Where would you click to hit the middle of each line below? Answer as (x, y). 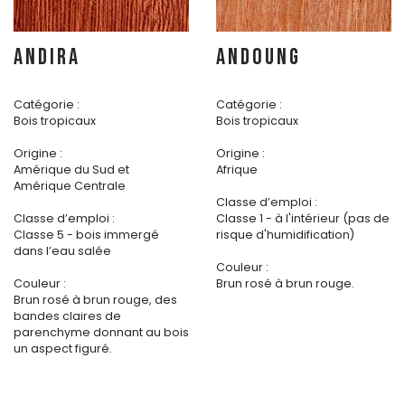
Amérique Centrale (70, 186)
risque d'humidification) (285, 235)
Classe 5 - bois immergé (86, 235)
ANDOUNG (259, 58)
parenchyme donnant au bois (101, 333)
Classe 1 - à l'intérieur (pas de (303, 219)
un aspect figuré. (63, 349)
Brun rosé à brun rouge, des (95, 300)
